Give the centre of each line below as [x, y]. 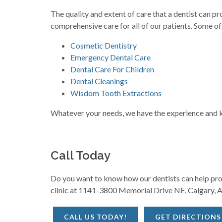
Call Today [81, 155]
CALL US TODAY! [95, 217]
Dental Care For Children [112, 69]
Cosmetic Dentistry [104, 45]
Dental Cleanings [99, 81]
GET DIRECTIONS [188, 217]
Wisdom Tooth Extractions [116, 93]
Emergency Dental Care [111, 57]
